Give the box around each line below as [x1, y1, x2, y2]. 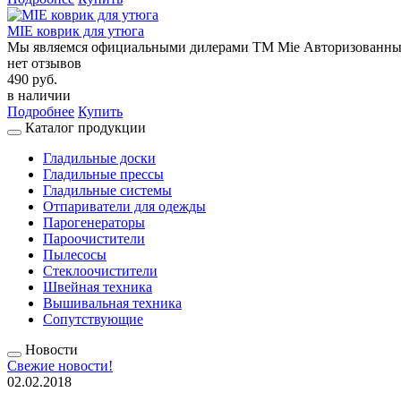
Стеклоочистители [43, 262, 158, 278]
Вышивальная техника [43, 294, 182, 311]
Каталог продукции [25, 119, 146, 135]
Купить [78, 103, 123, 119]
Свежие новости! [7, 357, 113, 373]
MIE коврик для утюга [7, 22, 144, 38]
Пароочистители [43, 230, 145, 246]
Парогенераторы [43, 214, 145, 230]
